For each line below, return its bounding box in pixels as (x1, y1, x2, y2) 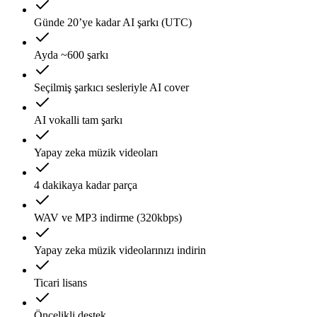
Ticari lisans (34, 276, 87, 289)
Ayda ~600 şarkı (34, 48, 108, 61)
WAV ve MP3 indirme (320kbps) (34, 211, 182, 224)
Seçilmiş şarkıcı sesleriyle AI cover (34, 81, 189, 93)
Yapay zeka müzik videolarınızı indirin (34, 243, 206, 256)
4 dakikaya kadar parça (34, 178, 137, 191)
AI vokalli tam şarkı (34, 113, 122, 126)
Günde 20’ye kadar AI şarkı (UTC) (34, 16, 192, 28)
